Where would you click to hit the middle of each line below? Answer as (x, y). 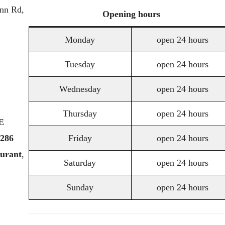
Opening (119, 14)
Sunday (80, 187)
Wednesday (80, 89)
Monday (80, 40)
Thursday (80, 114)
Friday (80, 138)
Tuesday (80, 64)
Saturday (80, 163)
